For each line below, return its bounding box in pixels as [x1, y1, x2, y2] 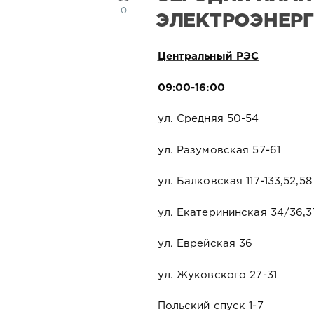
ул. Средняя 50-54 [157, 114, 259, 124]
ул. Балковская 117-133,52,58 [157, 177, 312, 186]
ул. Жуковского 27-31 [157, 270, 277, 280]
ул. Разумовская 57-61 [157, 145, 281, 155]
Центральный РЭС [157, 52, 259, 62]
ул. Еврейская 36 [157, 239, 253, 249]
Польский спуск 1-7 [157, 301, 264, 311]
